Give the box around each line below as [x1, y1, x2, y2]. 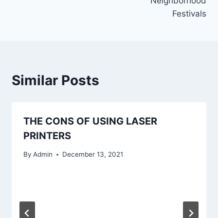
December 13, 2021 [62, 150, 124, 159]
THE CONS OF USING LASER [23, 115, 157, 127]
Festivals [172, 8, 206, 18]
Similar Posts [12, 72, 99, 89]
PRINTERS [23, 129, 71, 142]
